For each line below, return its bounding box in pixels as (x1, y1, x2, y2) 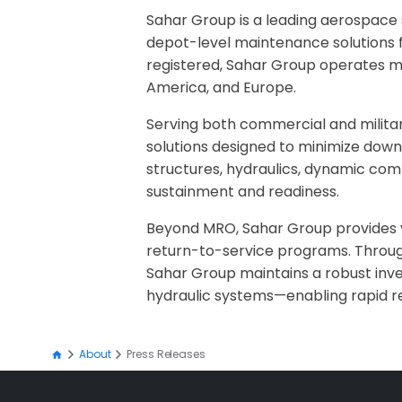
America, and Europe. (146, 76, 297, 98)
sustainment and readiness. (146, 180, 340, 202)
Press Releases (127, 346, 205, 363)
